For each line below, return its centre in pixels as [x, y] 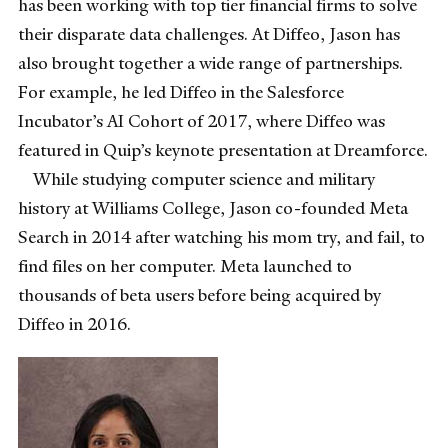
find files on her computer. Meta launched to [185, 265]
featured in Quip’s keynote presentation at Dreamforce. [223, 149]
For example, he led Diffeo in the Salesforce [181, 91]
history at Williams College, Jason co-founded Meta [213, 207]
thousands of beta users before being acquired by [199, 294]
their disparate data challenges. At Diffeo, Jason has [209, 33]
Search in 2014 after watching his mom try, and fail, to [221, 236]
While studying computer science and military [196, 178]
